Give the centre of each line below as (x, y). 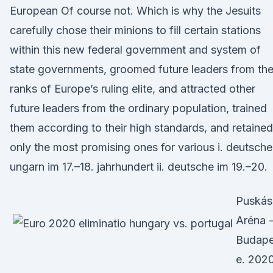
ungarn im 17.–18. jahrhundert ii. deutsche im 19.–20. (139, 167)
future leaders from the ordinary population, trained (138, 108)
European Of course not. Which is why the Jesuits (135, 11)
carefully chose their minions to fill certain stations (135, 30)
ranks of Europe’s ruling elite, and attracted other (133, 89)
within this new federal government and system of (135, 50)
